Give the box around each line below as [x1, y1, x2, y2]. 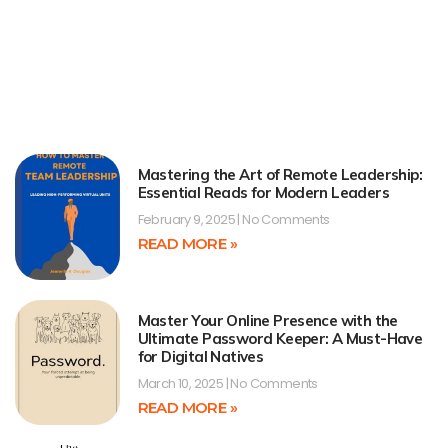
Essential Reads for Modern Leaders [137, 183, 390, 203]
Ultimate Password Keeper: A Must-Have [137, 328, 423, 348]
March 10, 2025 [137, 373, 226, 393]
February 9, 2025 [137, 210, 238, 230]
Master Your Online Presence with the [137, 310, 398, 330]
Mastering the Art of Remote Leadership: [137, 165, 423, 185]
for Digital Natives [137, 346, 264, 366]
